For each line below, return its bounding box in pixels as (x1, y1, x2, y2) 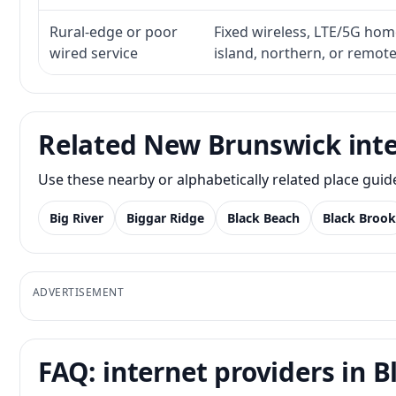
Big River (49, 209, 103, 226)
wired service (49, 43, 138, 63)
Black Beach (227, 209, 300, 226)
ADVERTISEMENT (33, 285, 125, 300)
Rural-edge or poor (49, 22, 178, 42)
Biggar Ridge (126, 209, 204, 226)
